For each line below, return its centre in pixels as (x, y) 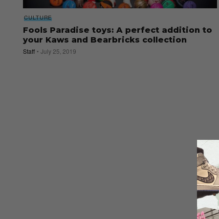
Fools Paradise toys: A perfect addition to (118, 30)
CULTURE (38, 17)
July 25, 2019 (58, 51)
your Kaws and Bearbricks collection (105, 40)
